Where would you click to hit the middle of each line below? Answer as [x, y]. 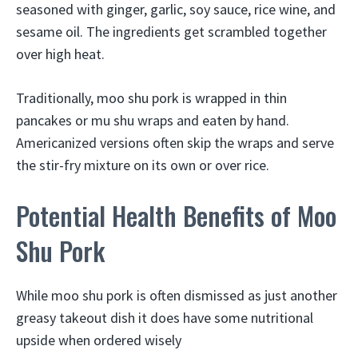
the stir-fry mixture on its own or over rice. [143, 165]
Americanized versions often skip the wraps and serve [175, 143]
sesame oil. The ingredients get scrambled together [171, 32]
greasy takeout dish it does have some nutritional [165, 318]
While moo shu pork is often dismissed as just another [177, 295]
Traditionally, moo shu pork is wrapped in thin [151, 98]
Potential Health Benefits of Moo [176, 215]
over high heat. [60, 54]
